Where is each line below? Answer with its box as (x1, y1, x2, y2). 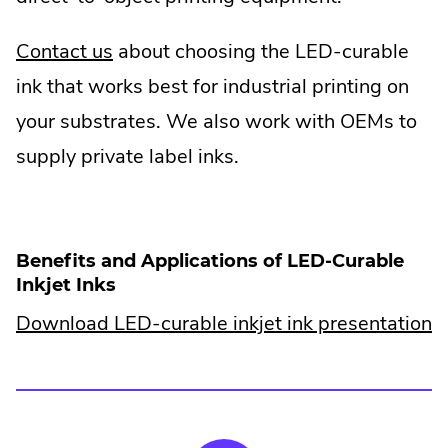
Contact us (16, 37, 113, 65)
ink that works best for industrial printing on (16, 72, 409, 100)
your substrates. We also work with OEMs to (16, 107, 417, 135)
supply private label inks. (16, 142, 239, 170)
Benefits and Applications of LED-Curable (16, 249, 404, 271)
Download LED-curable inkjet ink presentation (16, 310, 432, 338)
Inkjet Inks (16, 273, 116, 295)
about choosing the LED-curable (113, 37, 409, 65)
